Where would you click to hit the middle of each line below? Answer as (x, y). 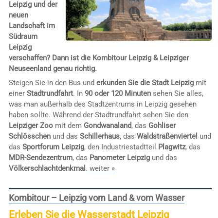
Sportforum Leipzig (53, 147)
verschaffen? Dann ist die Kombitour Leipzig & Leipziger (99, 58)
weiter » (102, 169)
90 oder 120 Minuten (118, 94)
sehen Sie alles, (177, 94)
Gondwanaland (107, 126)
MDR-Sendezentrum (40, 158)
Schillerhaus (100, 136)
